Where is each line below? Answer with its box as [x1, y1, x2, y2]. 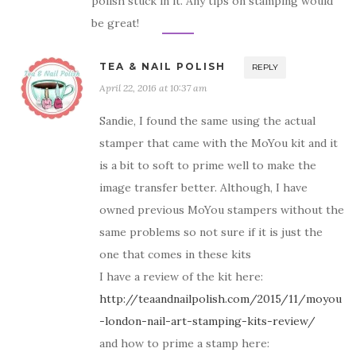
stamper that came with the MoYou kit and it [99, 136, 338, 151]
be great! [91, 16, 139, 31]
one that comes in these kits [99, 247, 251, 262]
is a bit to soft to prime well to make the [99, 158, 316, 173]
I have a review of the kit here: [99, 269, 263, 284]
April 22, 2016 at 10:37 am [99, 82, 207, 95]
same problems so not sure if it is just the [99, 225, 323, 240]
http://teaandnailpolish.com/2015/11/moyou [99, 292, 342, 307]
